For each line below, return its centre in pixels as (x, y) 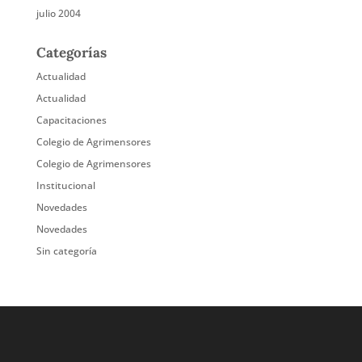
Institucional (65, 185)
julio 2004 (58, 13)
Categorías (71, 53)
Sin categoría (66, 251)
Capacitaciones (71, 120)
